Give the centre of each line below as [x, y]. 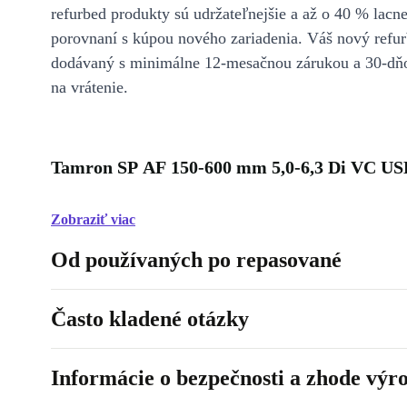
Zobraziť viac [93, 219]
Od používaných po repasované [196, 260]
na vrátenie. [89, 87]
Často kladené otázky [150, 319]
